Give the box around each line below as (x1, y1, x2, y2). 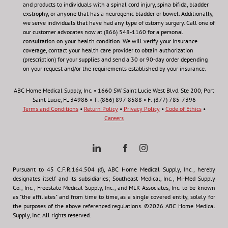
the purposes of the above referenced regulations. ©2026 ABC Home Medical (13, 202, 215, 210)
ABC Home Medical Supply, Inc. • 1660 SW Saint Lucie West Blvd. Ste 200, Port (14, 86, 214, 94)
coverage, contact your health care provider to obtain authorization (23, 46, 193, 54)
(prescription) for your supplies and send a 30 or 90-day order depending (23, 55, 208, 63)
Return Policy (83, 104, 118, 112)
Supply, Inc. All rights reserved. (13, 211, 91, 219)
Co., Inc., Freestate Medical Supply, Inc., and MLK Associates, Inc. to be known (13, 183, 215, 191)
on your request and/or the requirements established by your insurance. (23, 64, 206, 72)
